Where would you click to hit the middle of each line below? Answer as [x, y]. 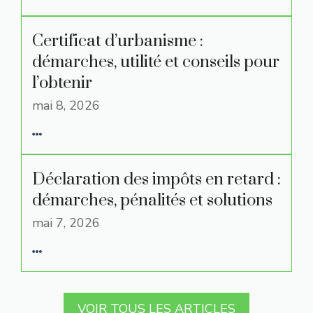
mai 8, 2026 [66, 105]
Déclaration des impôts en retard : [156, 180]
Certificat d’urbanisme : [118, 41]
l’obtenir [62, 83]
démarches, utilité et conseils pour [156, 62]
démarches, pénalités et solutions [152, 201]
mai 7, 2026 [66, 223]
